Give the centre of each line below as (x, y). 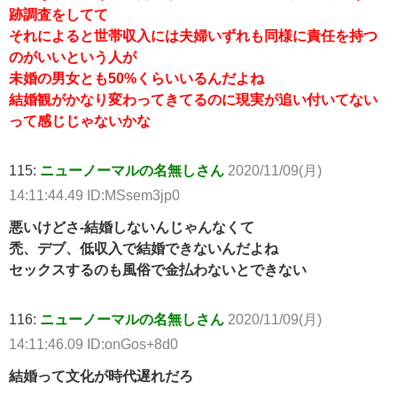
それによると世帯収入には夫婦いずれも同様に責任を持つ (193, 36)
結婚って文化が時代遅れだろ (101, 376)
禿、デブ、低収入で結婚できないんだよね (144, 249)
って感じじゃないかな (80, 121)
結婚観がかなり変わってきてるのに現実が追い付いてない (193, 100)
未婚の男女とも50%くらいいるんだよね (136, 78)
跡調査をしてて (58, 15)
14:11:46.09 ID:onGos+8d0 (93, 344)
